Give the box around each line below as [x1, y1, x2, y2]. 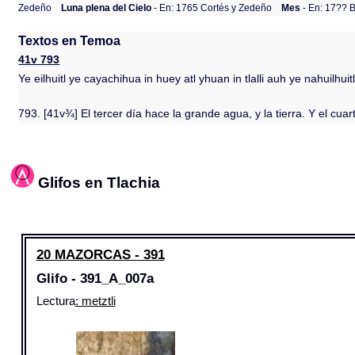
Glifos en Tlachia [38, 173, 161, 191]
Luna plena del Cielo [61, 2, 152, 13]
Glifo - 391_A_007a [36, 270, 154, 286]
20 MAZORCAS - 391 [36, 246, 165, 262]
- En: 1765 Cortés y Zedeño [151, 2, 273, 13]
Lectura [36, 294, 75, 307]
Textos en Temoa [18, 33, 121, 48]
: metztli [74, 294, 116, 307]
